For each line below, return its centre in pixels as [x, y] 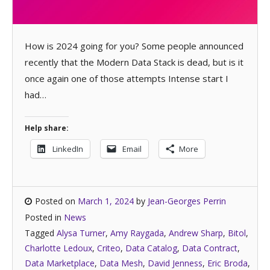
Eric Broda [228, 263]
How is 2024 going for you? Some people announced [134, 46]
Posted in [44, 217]
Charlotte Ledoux [58, 248]
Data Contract [210, 248]
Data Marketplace [60, 263]
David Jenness [175, 263]
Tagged [41, 233]
